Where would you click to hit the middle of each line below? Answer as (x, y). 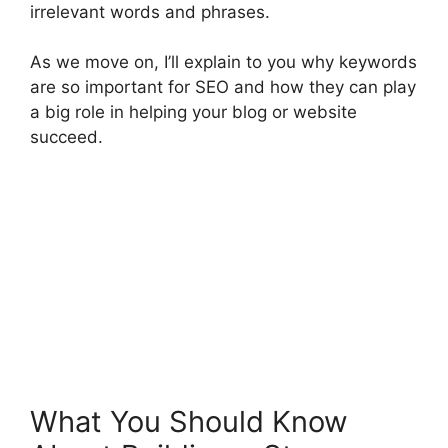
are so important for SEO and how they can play (223, 87)
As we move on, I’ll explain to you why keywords (223, 62)
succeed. (66, 137)
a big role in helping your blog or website (193, 112)
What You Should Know (189, 422)
